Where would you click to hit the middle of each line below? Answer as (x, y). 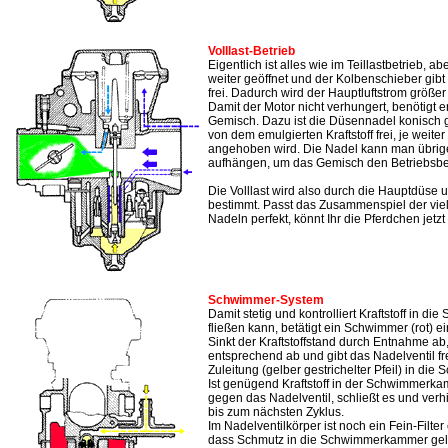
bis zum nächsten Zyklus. (276, 412)
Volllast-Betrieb (251, 51)
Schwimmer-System (266, 300)
